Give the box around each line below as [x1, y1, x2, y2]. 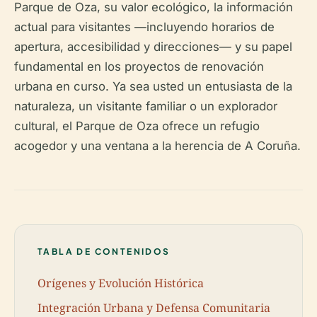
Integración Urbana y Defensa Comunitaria [38, 299, 270, 316]
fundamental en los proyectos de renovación [14, 59, 264, 74]
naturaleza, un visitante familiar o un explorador [14, 99, 277, 113]
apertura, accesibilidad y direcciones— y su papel [14, 40, 292, 54]
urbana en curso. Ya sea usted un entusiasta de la [14, 79, 292, 93]
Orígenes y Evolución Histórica [38, 275, 204, 291]
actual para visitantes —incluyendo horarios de [14, 20, 275, 34]
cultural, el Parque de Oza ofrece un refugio [14, 119, 260, 133]
